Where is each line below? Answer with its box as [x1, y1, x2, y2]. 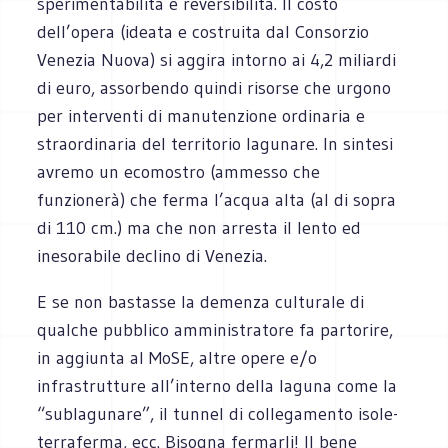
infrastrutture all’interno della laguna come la [37, 374, 398, 397]
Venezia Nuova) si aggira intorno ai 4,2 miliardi [37, 48, 397, 71]
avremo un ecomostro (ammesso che [37, 160, 321, 183]
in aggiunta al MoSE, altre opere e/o [37, 346, 318, 369]
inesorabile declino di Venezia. [37, 244, 268, 267]
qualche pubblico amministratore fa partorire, [37, 318, 394, 341]
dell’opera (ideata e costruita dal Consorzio [37, 20, 370, 43]
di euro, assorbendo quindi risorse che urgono [37, 76, 392, 99]
